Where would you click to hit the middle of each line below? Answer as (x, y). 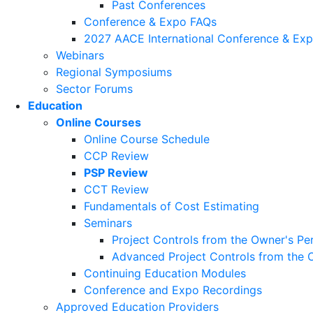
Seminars (108, 223)
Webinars (80, 55)
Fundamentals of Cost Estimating (172, 206)
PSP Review (116, 173)
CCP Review (116, 156)
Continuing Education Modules (165, 273)
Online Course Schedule (147, 139)
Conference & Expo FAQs (150, 22)
